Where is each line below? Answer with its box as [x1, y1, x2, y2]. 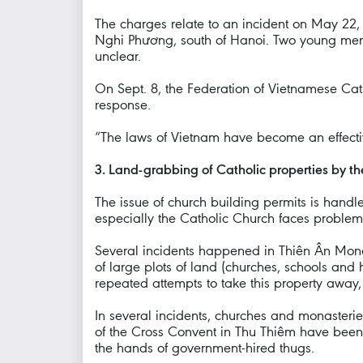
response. [95, 96, 151, 113]
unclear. [95, 48, 141, 64]
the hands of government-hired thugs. [95, 340, 314, 356]
